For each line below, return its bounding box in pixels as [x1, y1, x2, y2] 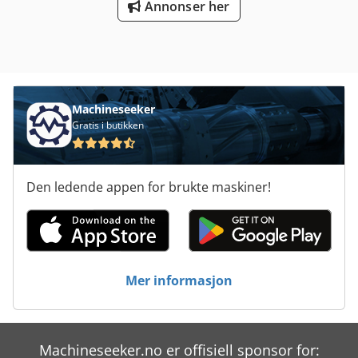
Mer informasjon [125, 271, 233, 289]
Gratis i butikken [72, 117, 144, 132]
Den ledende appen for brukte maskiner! [26, 177, 271, 196]
